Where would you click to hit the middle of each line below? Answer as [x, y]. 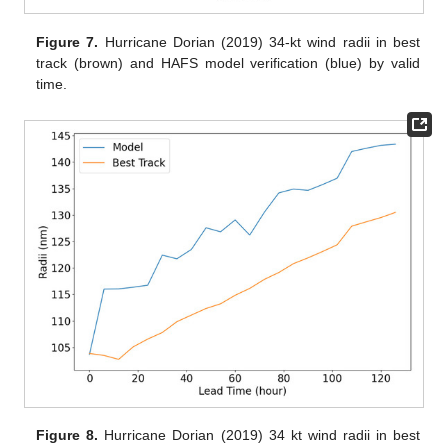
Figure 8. [67, 435]
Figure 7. [67, 41]
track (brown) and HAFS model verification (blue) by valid [228, 62]
